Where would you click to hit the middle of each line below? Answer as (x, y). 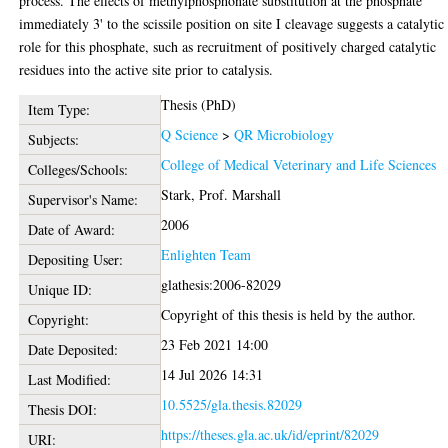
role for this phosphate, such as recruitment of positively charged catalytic (228, 46)
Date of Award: (71, 229)
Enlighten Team (206, 254)
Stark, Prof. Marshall (221, 194)
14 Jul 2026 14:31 (212, 374)
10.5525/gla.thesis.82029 (232, 404)
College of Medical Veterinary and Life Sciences (299, 164)
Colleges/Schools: (77, 169)
